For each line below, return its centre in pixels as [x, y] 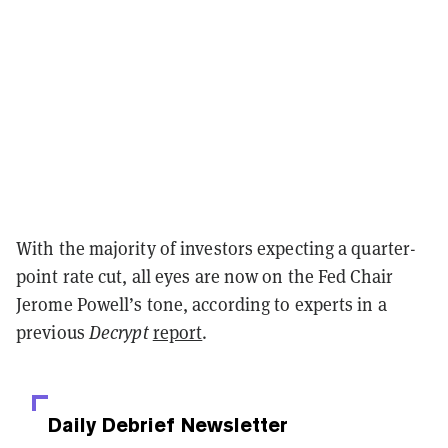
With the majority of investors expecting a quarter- [216, 248]
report [177, 332]
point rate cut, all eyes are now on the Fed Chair [204, 276]
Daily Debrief [111, 424]
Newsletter [231, 424]
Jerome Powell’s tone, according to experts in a [201, 304]
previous [52, 332]
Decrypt [120, 332]
